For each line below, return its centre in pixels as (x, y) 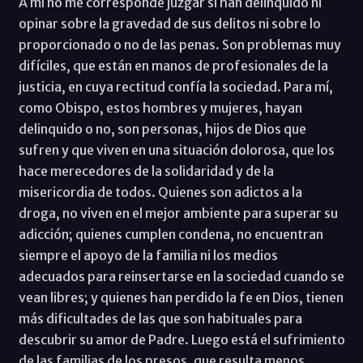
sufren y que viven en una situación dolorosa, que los (176, 149)
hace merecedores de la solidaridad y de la (146, 171)
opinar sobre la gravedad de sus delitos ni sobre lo (169, 23)
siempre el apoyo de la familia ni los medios (148, 255)
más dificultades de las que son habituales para (160, 318)
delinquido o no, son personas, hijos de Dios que (162, 128)
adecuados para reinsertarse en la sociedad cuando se (181, 276)
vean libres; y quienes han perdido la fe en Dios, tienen (181, 297)
